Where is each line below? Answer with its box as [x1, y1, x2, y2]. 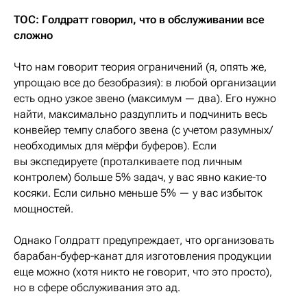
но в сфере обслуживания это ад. [14, 280, 180, 294]
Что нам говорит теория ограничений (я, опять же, [14, 60, 267, 73]
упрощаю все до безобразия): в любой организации [14, 75, 276, 89]
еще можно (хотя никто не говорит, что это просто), [14, 265, 272, 278]
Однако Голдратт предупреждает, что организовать [14, 233, 274, 247]
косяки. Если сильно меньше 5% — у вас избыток [14, 186, 262, 199]
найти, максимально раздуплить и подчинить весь [14, 107, 267, 121]
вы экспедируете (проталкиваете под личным [14, 154, 242, 168]
